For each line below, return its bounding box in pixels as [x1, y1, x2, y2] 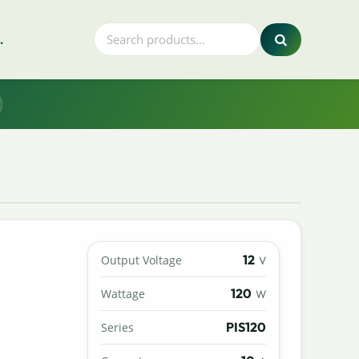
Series [101, 319, 135, 335]
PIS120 [226, 318, 267, 335]
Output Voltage [101, 252, 183, 268]
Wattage [101, 285, 146, 301]
